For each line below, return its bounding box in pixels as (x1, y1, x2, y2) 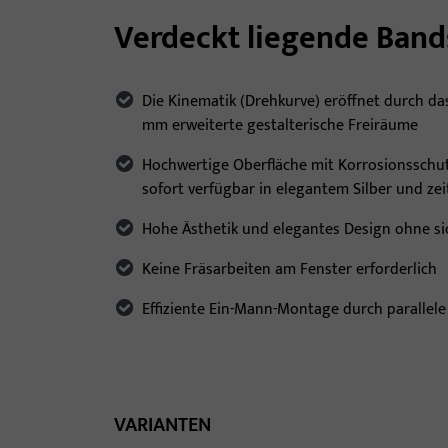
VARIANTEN (114, 408, 211, 443)
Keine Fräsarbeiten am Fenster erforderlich (142, 256, 437, 284)
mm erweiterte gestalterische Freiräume (142, 112, 418, 140)
